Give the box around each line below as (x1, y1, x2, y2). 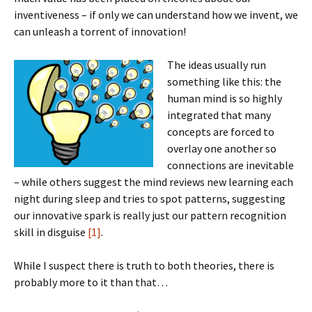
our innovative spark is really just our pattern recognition (14, 208, 286, 222)
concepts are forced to (167, 125, 274, 139)
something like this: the (167, 75, 281, 88)
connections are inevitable (167, 158, 294, 172)
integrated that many (167, 108, 271, 122)
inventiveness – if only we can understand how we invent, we (14, 8, 298, 22)
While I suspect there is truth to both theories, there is (14, 258, 274, 272)
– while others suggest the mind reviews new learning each (14, 175, 293, 189)
